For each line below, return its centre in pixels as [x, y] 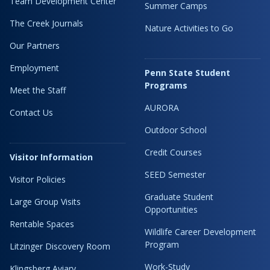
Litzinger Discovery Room [60, 246]
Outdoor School [176, 130]
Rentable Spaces [42, 224]
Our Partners [35, 46]
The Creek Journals [46, 24]
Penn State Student [187, 73]
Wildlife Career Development [200, 232]
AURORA [162, 108]
